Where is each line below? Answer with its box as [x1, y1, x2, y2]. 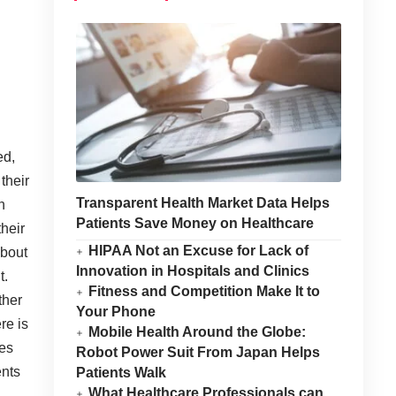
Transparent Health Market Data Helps [75, 195, 330, 210]
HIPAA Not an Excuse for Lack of [88, 243, 309, 258]
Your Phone [75, 304, 156, 319]
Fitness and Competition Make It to [88, 284, 321, 299]
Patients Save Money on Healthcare [75, 216, 314, 231]
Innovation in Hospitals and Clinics [75, 263, 309, 278]
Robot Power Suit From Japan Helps [75, 345, 320, 360]
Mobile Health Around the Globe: [88, 324, 307, 339]
